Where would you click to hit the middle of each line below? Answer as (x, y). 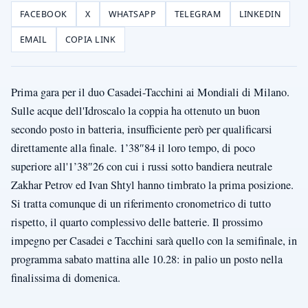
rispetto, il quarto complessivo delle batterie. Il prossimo (137, 222)
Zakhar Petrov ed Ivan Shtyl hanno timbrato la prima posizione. (152, 185)
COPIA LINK (90, 40)
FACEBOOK (44, 14)
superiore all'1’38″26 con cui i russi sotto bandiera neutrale (142, 167)
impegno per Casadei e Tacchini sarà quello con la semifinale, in (154, 241)
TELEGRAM (198, 14)
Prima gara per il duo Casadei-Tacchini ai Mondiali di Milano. (150, 92)
